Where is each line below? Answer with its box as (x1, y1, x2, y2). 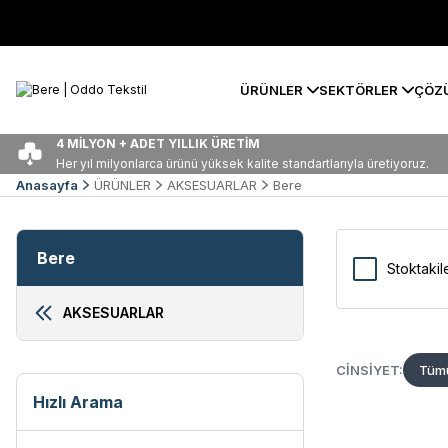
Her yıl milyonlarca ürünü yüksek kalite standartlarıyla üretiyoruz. (56, 156, 429, 171)
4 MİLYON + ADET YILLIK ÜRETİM (56, 136, 260, 151)
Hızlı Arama (33, 392, 123, 412)
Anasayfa (16, 177, 78, 193)
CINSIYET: (336, 361, 403, 378)
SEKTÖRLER (319, 81, 398, 98)
